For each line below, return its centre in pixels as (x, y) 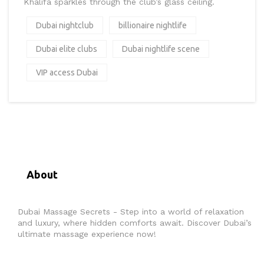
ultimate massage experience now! (87, 234)
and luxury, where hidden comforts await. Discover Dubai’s (135, 223)
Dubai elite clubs (67, 49)
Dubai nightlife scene (161, 49)
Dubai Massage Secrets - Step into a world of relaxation (131, 212)
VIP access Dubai (67, 73)
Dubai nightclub (65, 26)
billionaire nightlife (153, 26)
